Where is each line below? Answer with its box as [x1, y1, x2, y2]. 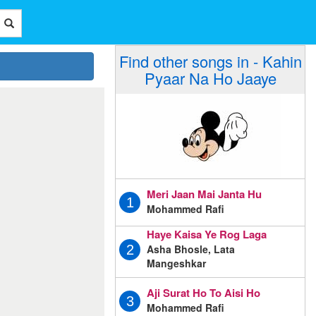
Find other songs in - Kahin [119, 50, 302, 72]
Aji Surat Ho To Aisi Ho [147, 284, 260, 300]
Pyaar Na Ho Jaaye [144, 67, 276, 89]
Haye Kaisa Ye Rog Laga [147, 226, 267, 242]
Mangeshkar [147, 255, 206, 270]
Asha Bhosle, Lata [147, 241, 235, 256]
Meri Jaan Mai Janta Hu [147, 186, 262, 202]
